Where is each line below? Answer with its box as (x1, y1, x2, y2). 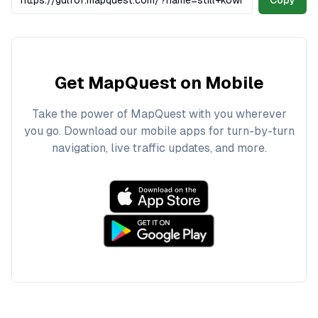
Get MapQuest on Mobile (54, 73, 264, 92)
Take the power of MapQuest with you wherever (31, 107, 287, 121)
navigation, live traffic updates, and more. (51, 141, 267, 155)
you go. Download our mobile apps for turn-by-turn (23, 124, 295, 138)
